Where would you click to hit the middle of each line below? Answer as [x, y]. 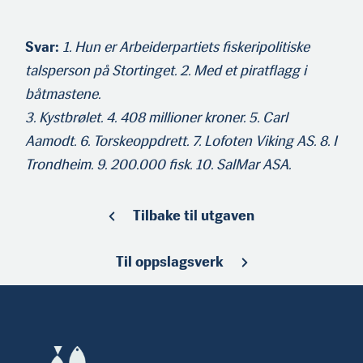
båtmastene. [63, 94]
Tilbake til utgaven [194, 216]
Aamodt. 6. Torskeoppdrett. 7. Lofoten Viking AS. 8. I [181, 141]
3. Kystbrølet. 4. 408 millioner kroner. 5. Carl [156, 118]
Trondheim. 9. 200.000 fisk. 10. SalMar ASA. [158, 165]
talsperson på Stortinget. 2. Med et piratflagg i [166, 71]
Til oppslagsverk [169, 262]
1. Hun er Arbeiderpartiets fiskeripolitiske [186, 47]
